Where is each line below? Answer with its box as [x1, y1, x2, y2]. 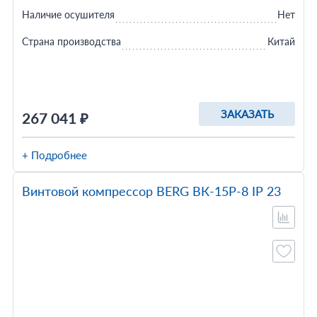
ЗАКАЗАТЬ [220, 108, 274, 120]
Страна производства [21, 35, 121, 47]
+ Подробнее [21, 149, 87, 161]
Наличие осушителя [21, 8, 115, 21]
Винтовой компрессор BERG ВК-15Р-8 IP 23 [21, 183, 281, 199]
